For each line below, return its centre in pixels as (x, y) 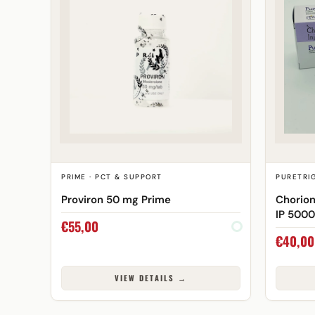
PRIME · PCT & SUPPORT (112, 177)
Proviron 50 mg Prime (116, 199)
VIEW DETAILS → (151, 278)
